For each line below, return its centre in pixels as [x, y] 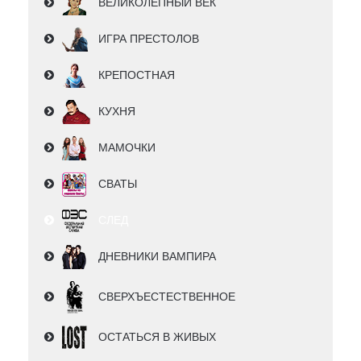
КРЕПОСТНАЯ [137, 75]
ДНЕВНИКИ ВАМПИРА [157, 257]
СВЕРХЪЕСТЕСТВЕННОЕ [167, 297]
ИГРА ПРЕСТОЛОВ [149, 39]
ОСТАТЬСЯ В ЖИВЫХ [157, 337]
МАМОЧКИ [127, 148]
